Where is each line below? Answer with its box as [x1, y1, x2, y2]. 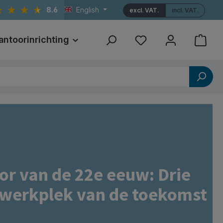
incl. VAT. [172, 6, 199, 14]
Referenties [144, 34, 195, 45]
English [76, 5, 100, 14]
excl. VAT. [129, 6, 159, 14]
